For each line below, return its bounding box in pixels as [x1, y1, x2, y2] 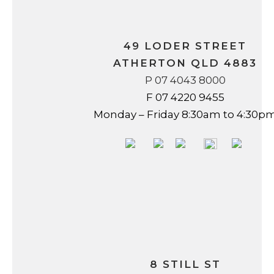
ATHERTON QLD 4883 [113, 57, 257, 69]
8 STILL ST [149, 258, 221, 270]
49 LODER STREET [124, 40, 246, 52]
